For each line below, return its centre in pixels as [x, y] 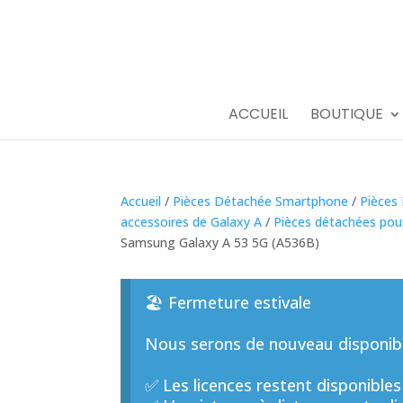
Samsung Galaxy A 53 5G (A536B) [220, 242]
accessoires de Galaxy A [192, 222]
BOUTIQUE [347, 114]
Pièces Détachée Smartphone [261, 201]
